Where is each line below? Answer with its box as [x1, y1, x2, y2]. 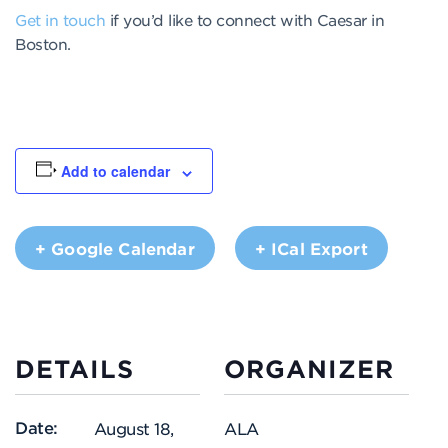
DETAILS [15, 354, 134, 384]
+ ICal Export [254, 238, 368, 259]
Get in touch [15, 10, 105, 30]
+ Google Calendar [35, 238, 195, 259]
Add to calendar [61, 161, 171, 182]
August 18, [93, 418, 174, 439]
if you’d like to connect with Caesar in [105, 10, 384, 30]
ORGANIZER [224, 354, 394, 384]
